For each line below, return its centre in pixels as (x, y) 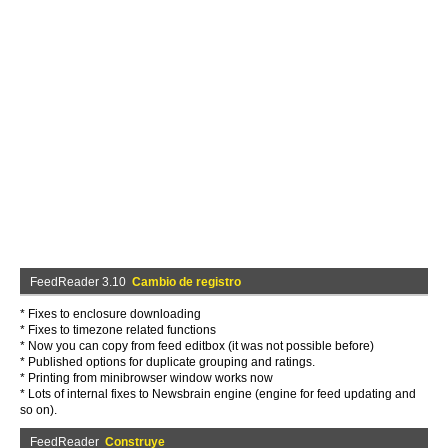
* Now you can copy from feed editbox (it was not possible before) (197, 346)
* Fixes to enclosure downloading (110, 314)
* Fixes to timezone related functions (118, 330)
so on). (38, 410)
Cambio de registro (186, 282)
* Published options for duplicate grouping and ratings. (167, 362)
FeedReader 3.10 (81, 282)
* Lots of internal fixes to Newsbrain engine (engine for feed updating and (218, 394)
